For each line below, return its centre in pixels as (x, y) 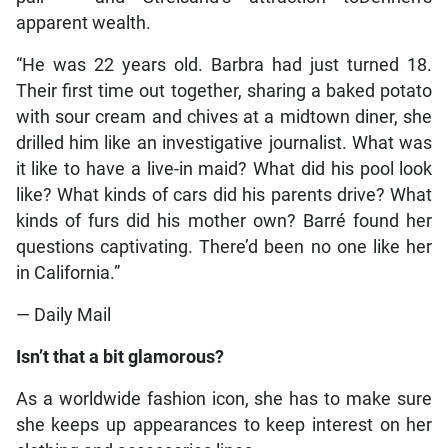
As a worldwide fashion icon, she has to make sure (224, 398)
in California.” (67, 272)
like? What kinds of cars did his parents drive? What (224, 194)
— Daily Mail (63, 314)
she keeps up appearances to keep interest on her (224, 424)
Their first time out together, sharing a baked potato (224, 90)
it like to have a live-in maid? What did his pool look (224, 168)
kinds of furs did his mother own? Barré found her (224, 220)
